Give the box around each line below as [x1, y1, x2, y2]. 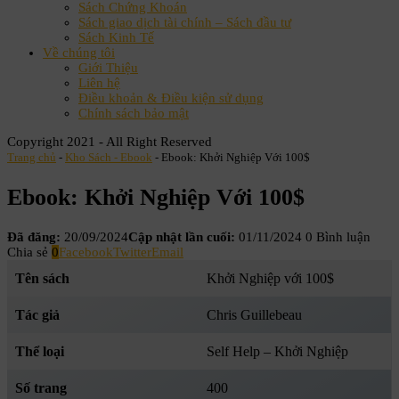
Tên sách [15, 271, 69, 287]
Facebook [59, 245, 113, 260]
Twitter [113, 245, 151, 260]
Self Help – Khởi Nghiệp [207, 344, 348, 360]
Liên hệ [78, 76, 120, 90]
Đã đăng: [7, 230, 61, 245]
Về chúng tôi [43, 45, 115, 60]
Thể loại [15, 344, 64, 360]
